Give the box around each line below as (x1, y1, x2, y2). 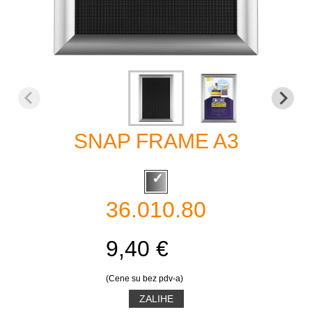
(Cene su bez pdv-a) (106, 273, 183, 283)
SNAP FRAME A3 (73, 130, 239, 153)
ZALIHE (139, 292, 173, 304)
